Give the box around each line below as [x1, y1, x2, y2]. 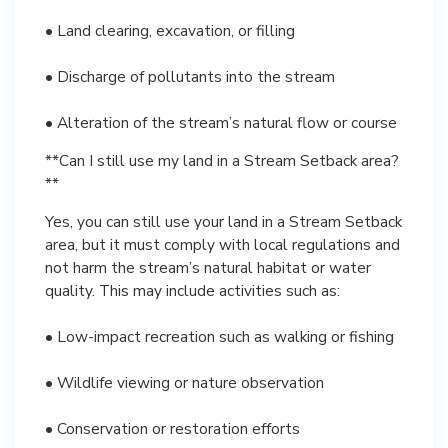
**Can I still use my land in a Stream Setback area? [45, 150, 399, 171]
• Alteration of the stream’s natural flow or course [45, 112, 397, 133]
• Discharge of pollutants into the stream [45, 66, 335, 87]
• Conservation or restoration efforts [45, 418, 300, 439]
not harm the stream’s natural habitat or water [45, 257, 371, 278]
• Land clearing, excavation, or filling [45, 20, 295, 41]
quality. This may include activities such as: [45, 280, 340, 301]
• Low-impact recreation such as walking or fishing [45, 326, 394, 347]
